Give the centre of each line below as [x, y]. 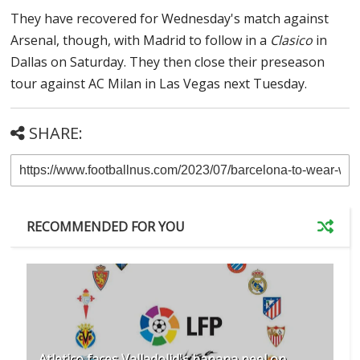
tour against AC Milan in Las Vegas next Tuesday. [161, 83]
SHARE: [56, 133]
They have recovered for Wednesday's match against [170, 18]
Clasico [293, 40]
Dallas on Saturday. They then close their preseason [168, 61]
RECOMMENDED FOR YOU [106, 226]
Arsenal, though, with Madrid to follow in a [141, 40]
